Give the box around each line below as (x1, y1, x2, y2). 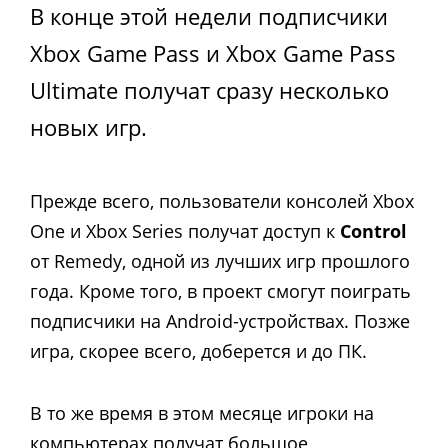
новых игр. (30, 112, 147, 142)
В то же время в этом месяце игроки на (30, 400, 374, 425)
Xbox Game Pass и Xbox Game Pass (30, 38, 396, 68)
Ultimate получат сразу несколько (30, 75, 389, 105)
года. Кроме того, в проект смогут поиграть (30, 278, 411, 303)
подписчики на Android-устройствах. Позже (30, 308, 410, 333)
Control (340, 218, 407, 243)
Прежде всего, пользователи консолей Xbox (30, 188, 414, 213)
